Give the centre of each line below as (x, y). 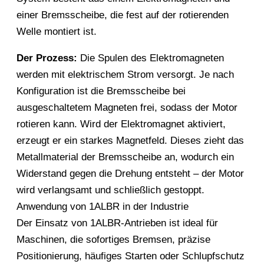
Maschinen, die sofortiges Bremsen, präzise (113, 240)
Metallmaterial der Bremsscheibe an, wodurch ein (125, 157)
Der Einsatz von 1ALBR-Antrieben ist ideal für (117, 223)
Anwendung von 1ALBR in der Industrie (103, 207)
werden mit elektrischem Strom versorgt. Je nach (125, 75)
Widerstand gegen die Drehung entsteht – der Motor (130, 174)
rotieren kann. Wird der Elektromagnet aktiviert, (121, 124)
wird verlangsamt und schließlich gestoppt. (110, 190)
